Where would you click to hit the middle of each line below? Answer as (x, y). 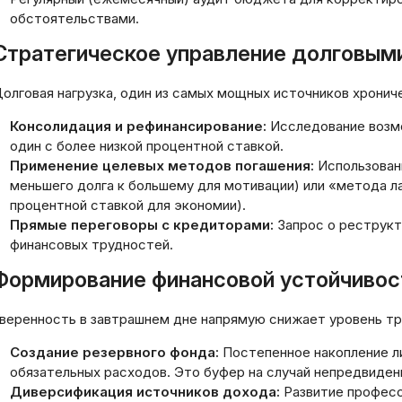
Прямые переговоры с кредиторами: (142, 225)
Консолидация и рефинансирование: (138, 126)
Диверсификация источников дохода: (145, 392)
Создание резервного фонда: (114, 352)
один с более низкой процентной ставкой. (147, 146)
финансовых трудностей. (92, 245)
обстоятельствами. (74, 18)
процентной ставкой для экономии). (128, 205)
